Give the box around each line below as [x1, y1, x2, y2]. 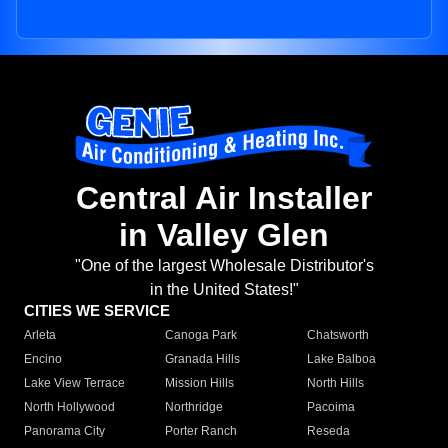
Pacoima [306, 400, 355, 415]
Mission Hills [165, 376, 235, 391]
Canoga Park [165, 328, 238, 343]
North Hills [306, 376, 364, 391]
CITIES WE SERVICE [24, 302, 170, 320]
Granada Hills [165, 352, 241, 367]
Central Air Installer [76, 180, 372, 217]
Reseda [306, 424, 350, 439]
